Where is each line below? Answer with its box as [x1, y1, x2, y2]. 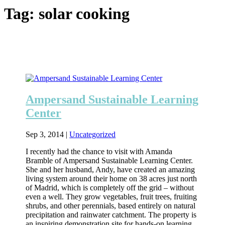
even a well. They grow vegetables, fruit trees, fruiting [26, 192, 197, 201]
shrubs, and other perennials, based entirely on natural [26, 201, 196, 210]
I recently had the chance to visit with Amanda [26, 147, 173, 156]
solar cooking [39, 4, 130, 23]
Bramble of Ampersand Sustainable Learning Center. [26, 156, 193, 165]
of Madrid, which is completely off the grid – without [26, 183, 194, 192]
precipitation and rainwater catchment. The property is [26, 210, 197, 219]
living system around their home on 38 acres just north [26, 174, 197, 183]
